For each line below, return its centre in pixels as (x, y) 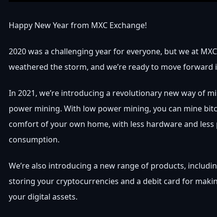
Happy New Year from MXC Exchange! (78, 25)
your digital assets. (43, 197)
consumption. (34, 140)
